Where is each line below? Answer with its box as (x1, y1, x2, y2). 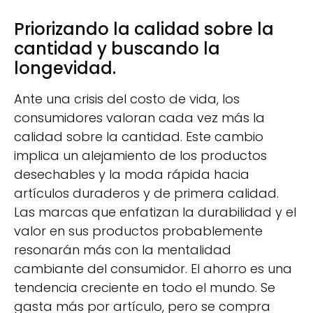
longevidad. (14, 57, 116, 80)
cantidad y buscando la (14, 37, 220, 61)
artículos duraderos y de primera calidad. (14, 184, 279, 203)
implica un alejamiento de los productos (14, 147, 267, 165)
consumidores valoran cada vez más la (14, 109, 265, 127)
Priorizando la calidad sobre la (14, 17, 274, 41)
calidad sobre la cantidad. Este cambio (14, 128, 263, 146)
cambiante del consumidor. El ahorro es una (14, 260, 292, 278)
